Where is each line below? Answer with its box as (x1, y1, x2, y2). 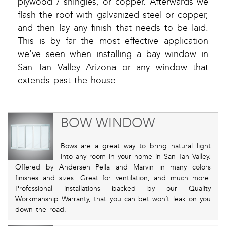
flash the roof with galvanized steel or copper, (18, 10, 208, 21)
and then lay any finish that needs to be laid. (18, 23, 208, 34)
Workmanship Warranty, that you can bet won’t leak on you (15, 195, 211, 204)
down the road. (15, 205, 66, 214)
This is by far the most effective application (18, 36, 208, 47)
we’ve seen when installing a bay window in (18, 49, 208, 60)
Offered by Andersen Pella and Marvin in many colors (15, 163, 211, 172)
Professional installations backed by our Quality (15, 184, 211, 193)
